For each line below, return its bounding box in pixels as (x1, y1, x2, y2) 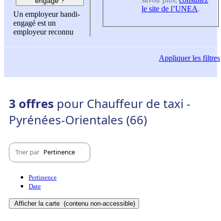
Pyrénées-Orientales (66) (9, 111, 147, 128)
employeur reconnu (13, 28, 74, 37)
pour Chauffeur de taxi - (57, 95, 190, 111)
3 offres (9, 95, 57, 111)
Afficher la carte (14, 199, 62, 207)
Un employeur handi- (13, 10, 80, 19)
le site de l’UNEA (142, 4, 198, 13)
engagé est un (13, 19, 56, 28)
